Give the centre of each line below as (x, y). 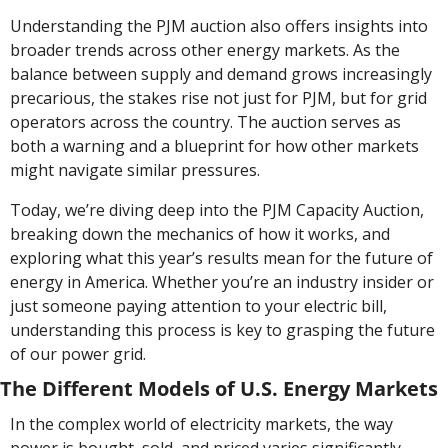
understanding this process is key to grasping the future (222, 329)
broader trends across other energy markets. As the (205, 49)
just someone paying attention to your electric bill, (198, 305)
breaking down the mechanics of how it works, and (200, 233)
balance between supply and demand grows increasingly (221, 73)
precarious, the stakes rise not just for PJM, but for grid (218, 97)
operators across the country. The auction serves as (205, 121)
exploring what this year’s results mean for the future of (221, 257)
